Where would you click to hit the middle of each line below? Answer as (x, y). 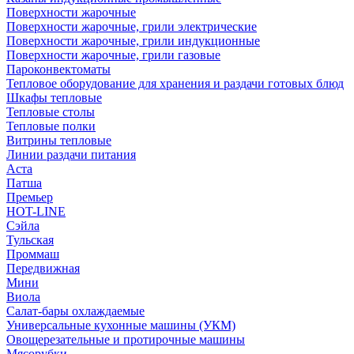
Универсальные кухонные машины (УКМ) (121, 325)
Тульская (30, 240)
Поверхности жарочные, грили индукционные (133, 41)
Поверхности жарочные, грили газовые (113, 55)
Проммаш (33, 254)
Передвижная (43, 268)
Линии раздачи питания (71, 154)
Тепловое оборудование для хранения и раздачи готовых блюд (175, 83)
